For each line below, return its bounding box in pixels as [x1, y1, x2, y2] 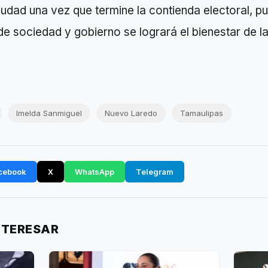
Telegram [136, 166, 173, 176]
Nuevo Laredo [105, 108, 157, 118]
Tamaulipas [180, 108, 223, 118]
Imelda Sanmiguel [16, 108, 82, 118]
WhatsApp [75, 166, 114, 176]
